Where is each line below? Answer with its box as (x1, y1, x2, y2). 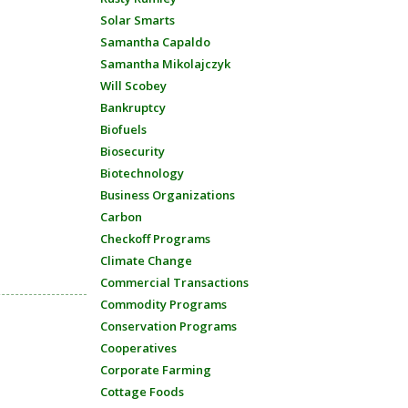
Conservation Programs (99, 318, 237, 334)
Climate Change (99, 252, 192, 269)
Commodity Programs (99, 296, 227, 312)
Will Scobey (99, 77, 167, 94)
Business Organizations (99, 187, 235, 203)
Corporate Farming (99, 362, 211, 378)
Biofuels (99, 121, 147, 138)
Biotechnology (99, 165, 184, 181)
